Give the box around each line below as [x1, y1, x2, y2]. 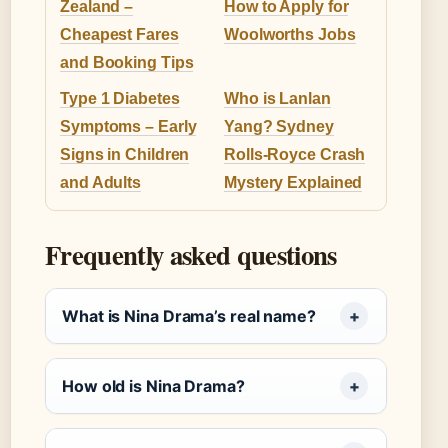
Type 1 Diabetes [60, 90, 180, 108]
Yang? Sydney [224, 118, 334, 136]
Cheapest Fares [60, 26, 179, 44]
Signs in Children [60, 146, 190, 164]
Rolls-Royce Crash [224, 146, 366, 164]
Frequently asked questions [45, 235, 337, 275]
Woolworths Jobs [224, 26, 356, 44]
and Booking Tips [60, 54, 194, 72]
